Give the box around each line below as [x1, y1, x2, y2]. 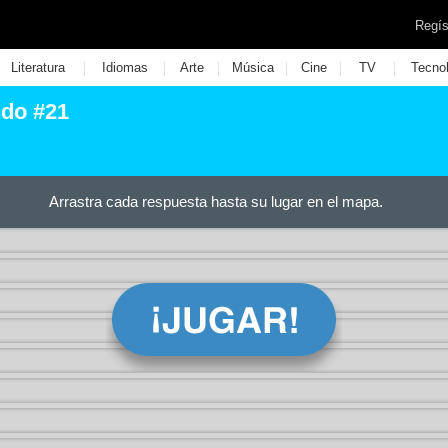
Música [231, 60, 274, 75]
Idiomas [101, 60, 148, 75]
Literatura [10, 60, 65, 75]
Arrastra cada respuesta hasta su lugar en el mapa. [49, 193, 383, 210]
